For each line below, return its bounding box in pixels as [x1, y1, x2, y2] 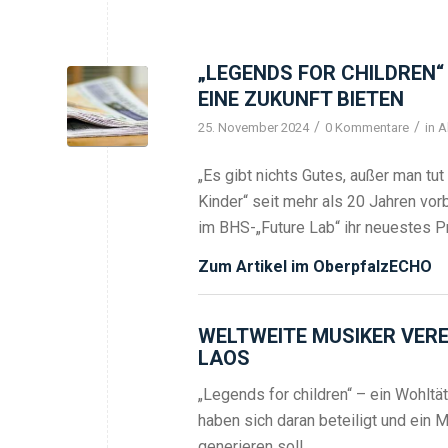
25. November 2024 [198, 119, 309, 135]
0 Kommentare [325, 119, 409, 135]
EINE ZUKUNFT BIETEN [198, 86, 404, 111]
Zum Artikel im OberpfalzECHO [198, 257, 432, 277]
